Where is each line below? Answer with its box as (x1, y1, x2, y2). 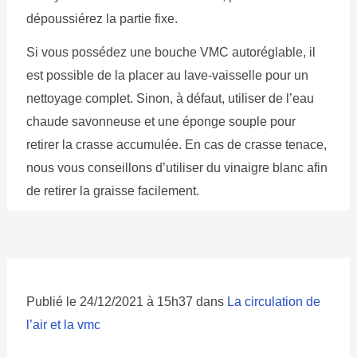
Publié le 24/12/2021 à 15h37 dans (25, 295, 227, 309)
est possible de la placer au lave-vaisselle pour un (25, 69, 308, 83)
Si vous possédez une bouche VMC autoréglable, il (25, 45, 316, 60)
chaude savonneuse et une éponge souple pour (25, 115, 296, 129)
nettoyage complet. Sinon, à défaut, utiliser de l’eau (25, 92, 314, 106)
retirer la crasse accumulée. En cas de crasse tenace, (25, 138, 327, 152)
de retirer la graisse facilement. (25, 184, 199, 198)
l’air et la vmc (25, 318, 100, 332)
